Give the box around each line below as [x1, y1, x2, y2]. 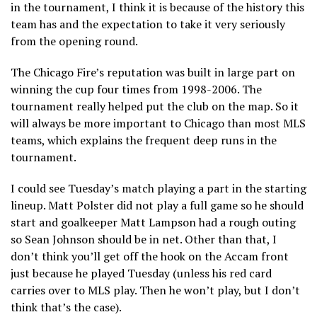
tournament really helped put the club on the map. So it [11, 98, 299, 114]
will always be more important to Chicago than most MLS [11, 115, 306, 131]
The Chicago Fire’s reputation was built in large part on [11, 64, 295, 80]
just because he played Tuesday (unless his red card [11, 265, 272, 281]
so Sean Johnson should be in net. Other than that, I [11, 231, 277, 247]
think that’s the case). [11, 299, 124, 315]
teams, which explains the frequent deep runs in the [11, 132, 277, 148]
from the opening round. [11, 33, 138, 49]
